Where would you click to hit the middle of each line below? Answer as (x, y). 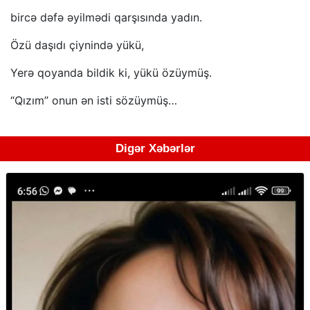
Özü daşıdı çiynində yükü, (77, 45)
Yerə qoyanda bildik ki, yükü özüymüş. (111, 73)
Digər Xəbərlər (155, 149)
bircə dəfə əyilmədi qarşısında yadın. (106, 18)
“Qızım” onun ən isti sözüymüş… (94, 101)
